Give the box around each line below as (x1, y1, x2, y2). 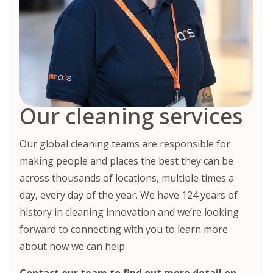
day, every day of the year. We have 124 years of (19, 188, 238, 202)
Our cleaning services (19, 101, 243, 131)
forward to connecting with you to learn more (19, 222, 228, 236)
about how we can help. (19, 239, 127, 253)
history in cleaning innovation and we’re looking (19, 205, 239, 219)
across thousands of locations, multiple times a (19, 171, 234, 185)
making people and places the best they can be (19, 154, 233, 168)
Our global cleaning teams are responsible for (19, 136, 230, 151)
